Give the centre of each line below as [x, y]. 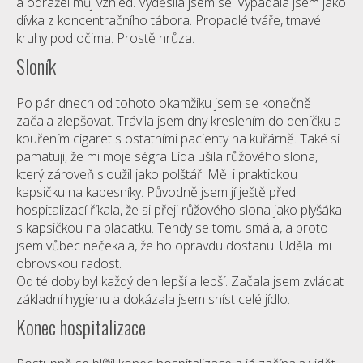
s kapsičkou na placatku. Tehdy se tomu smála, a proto [172, 228]
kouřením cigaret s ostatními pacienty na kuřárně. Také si [178, 139]
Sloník [36, 66]
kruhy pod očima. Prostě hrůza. [105, 38]
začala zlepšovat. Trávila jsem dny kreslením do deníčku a [179, 121]
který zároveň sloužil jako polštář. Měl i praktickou [157, 174]
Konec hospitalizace [81, 327]
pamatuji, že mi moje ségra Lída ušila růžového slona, [167, 156]
